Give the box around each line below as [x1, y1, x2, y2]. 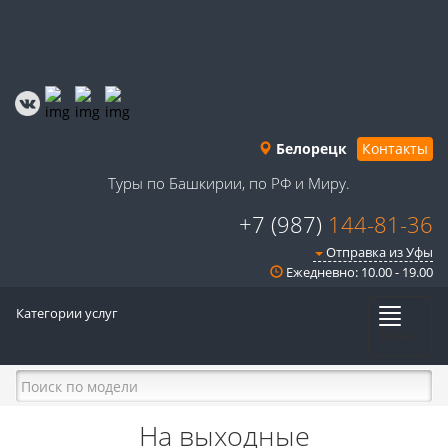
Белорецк [272, 139, 347, 158]
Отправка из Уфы [323, 243, 433, 261]
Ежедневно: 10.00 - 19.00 [283, 263, 433, 281]
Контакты [362, 139, 428, 158]
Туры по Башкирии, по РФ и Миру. [108, 173, 350, 193]
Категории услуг [16, 304, 118, 322]
